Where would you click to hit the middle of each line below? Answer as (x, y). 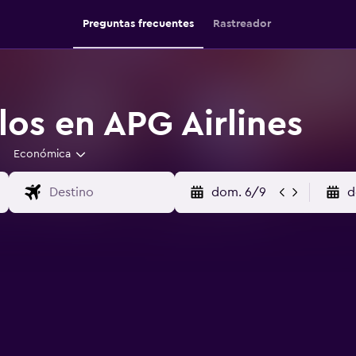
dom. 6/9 (238, 192)
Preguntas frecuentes (138, 24)
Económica (42, 154)
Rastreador (242, 24)
